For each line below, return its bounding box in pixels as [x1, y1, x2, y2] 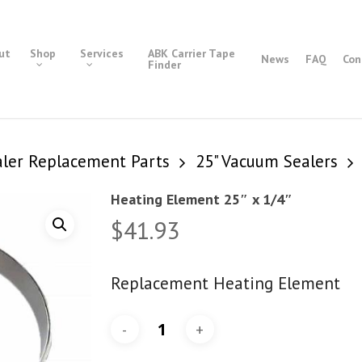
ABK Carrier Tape [148, 46, 236, 61]
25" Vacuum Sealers [196, 150, 338, 173]
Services [80, 46, 124, 61]
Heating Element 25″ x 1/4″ [110, 190, 293, 208]
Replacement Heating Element [110, 272, 340, 294]
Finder [148, 57, 182, 72]
